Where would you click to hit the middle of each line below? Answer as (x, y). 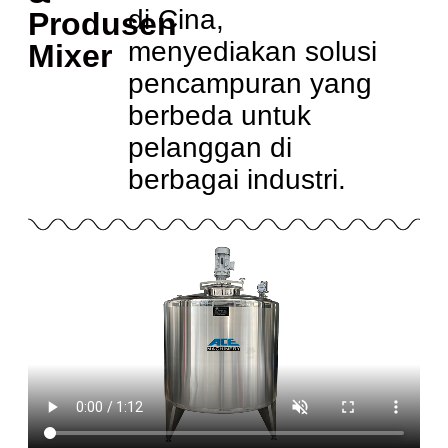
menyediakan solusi (252, 52)
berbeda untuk (219, 116)
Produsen (102, 24)
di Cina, (175, 20)
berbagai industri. (236, 180)
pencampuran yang (249, 84)
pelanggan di (209, 148)
